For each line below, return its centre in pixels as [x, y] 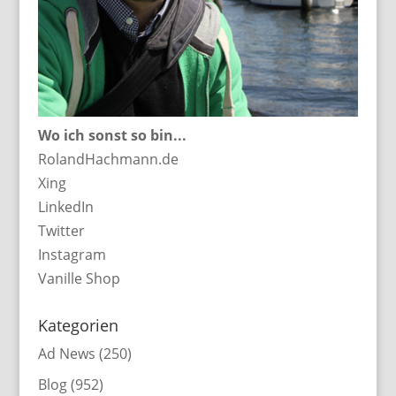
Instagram [72, 254]
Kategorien [78, 325]
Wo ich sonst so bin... [112, 135]
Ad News [66, 353]
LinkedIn [65, 206]
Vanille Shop [79, 278]
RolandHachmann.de [108, 159]
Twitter [61, 230]
